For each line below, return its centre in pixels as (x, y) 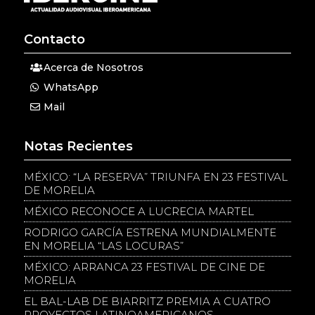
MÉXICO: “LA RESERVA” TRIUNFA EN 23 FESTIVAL (155, 176)
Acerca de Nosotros (93, 67)
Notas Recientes (78, 146)
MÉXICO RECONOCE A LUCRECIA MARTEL (139, 211)
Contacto (54, 39)
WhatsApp (71, 87)
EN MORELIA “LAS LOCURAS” (103, 245)
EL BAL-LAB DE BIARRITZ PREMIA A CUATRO (147, 301)
